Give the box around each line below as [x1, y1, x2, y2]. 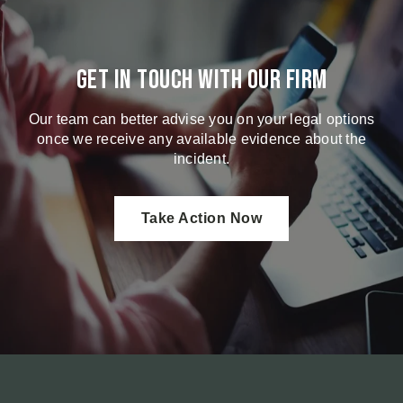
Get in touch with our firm [76, 64, 327, 96]
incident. [173, 151, 230, 166]
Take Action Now [140, 210, 263, 226]
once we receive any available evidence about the [37, 131, 366, 147]
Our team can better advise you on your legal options [28, 112, 375, 127]
